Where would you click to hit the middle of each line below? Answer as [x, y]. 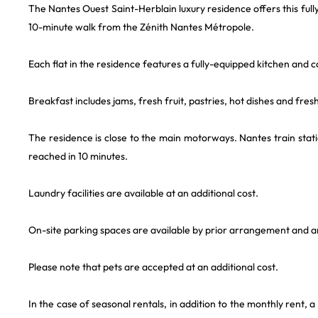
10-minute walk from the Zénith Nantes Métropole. [141, 27]
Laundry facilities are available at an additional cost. [143, 193]
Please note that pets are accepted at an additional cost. [153, 267]
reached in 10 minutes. [78, 156]
